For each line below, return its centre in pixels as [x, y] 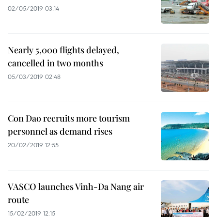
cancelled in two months [55, 63]
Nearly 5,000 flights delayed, [63, 50]
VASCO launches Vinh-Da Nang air [76, 186]
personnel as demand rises [60, 131]
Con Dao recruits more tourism [69, 118]
